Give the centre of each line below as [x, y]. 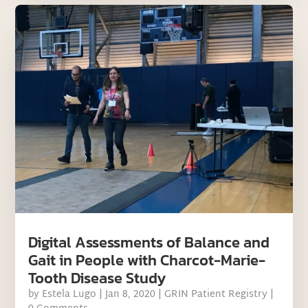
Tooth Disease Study [97, 278]
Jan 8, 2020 [131, 295]
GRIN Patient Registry [216, 295]
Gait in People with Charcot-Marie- [147, 261]
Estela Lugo [69, 295]
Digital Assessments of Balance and [149, 243]
